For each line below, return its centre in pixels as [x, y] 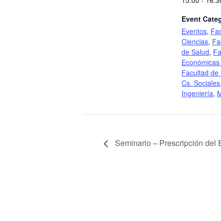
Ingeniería [197, 93]
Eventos [194, 31]
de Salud [195, 52]
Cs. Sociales [201, 83]
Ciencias [195, 41]
